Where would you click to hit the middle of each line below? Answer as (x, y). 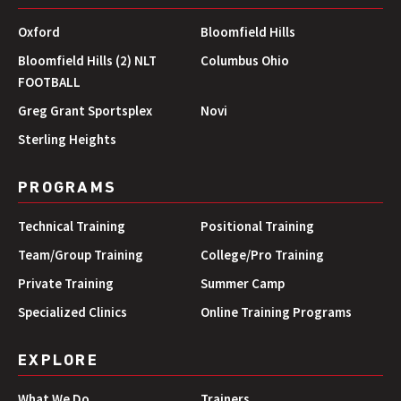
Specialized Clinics (73, 311)
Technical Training (72, 226)
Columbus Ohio (245, 60)
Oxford (39, 31)
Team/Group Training (81, 254)
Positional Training (257, 226)
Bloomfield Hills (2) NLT (87, 60)
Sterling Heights (67, 139)
